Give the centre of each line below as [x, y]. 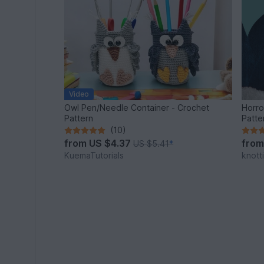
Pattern [79, 118]
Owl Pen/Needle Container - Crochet [137, 108]
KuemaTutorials [94, 156]
